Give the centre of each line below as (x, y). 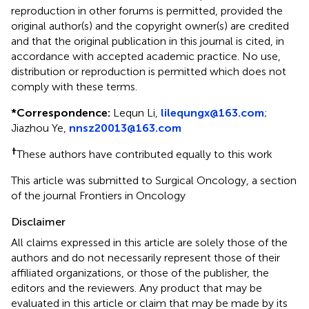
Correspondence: (63, 112)
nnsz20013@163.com (125, 128)
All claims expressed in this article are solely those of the (149, 242)
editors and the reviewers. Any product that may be (137, 288)
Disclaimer (38, 221)
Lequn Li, (136, 112)
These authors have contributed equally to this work (144, 154)
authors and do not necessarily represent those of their (146, 257)
